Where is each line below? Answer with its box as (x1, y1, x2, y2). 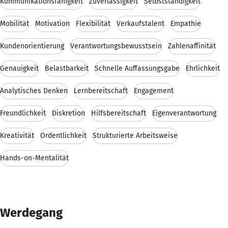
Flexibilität (76, 19, 110, 28)
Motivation (35, 19, 70, 28)
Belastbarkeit (45, 64, 89, 73)
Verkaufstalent (117, 19, 164, 28)
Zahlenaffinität (168, 41, 216, 50)
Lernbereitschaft (74, 86, 128, 95)
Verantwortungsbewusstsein (70, 41, 162, 50)
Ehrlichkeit (186, 64, 220, 73)
